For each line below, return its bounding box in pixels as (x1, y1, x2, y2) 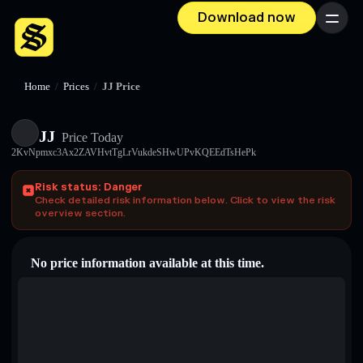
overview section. (35, 207, 126, 220)
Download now (198, 10, 296, 26)
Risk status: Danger (35, 181, 143, 194)
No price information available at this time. (31, 256, 264, 270)
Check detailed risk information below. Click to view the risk (35, 194, 335, 207)
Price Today (58, 130, 123, 144)
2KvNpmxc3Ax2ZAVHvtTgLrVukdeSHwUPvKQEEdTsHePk (11, 147, 256, 158)
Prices (63, 81, 89, 92)
